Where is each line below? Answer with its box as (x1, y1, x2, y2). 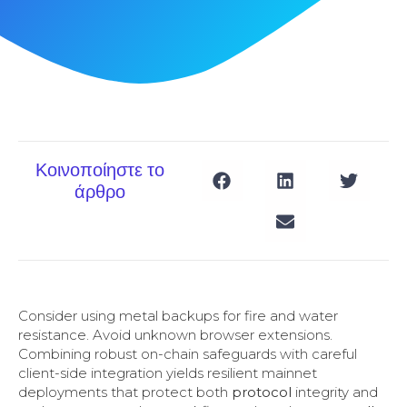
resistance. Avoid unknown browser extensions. (18, 326, 333, 343)
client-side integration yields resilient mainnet (18, 364, 317, 382)
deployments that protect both (18, 383, 232, 401)
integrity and (292, 383, 378, 401)
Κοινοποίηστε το (35, 160, 165, 182)
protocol (232, 383, 292, 401)
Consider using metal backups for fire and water (18, 307, 338, 324)
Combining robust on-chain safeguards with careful (18, 345, 357, 362)
